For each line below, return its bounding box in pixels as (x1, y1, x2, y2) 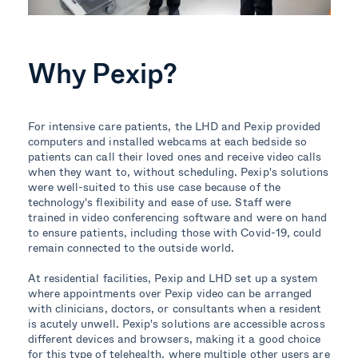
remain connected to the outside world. (27, 238, 235, 256)
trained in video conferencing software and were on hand (27, 208, 328, 225)
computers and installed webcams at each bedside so (27, 132, 308, 149)
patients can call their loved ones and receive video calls (27, 147, 322, 165)
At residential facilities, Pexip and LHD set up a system (27, 268, 318, 286)
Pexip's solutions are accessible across (121, 314, 325, 332)
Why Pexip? (27, 51, 178, 93)
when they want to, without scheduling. (27, 162, 241, 180)
